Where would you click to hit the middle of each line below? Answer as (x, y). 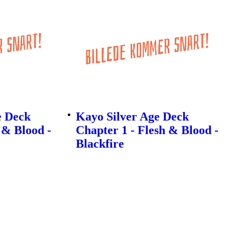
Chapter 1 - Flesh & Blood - (147, 130)
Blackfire (100, 143)
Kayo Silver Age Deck (132, 116)
